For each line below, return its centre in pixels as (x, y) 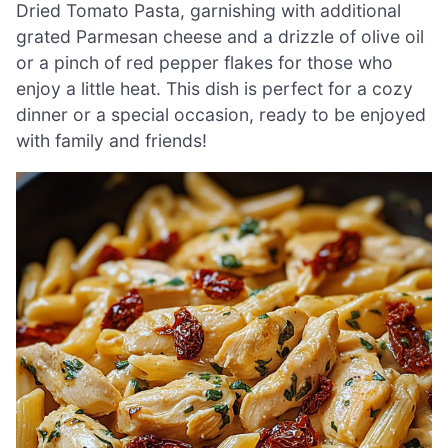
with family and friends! (111, 141)
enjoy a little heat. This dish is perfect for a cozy (214, 89)
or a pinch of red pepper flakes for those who (204, 63)
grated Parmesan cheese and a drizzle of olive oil (220, 37)
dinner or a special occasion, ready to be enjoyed (221, 115)
